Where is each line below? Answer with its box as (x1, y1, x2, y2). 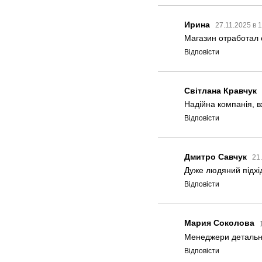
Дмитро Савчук (184, 152, 247, 162)
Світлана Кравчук (184, 86, 257, 96)
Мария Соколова (184, 218, 254, 228)
